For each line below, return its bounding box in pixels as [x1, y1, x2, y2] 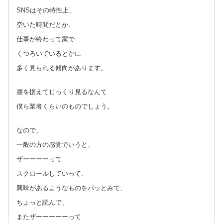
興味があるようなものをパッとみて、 [16, 184, 126, 192]
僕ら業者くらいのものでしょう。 [16, 102, 113, 110]
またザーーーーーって [16, 213, 81, 221]
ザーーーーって [16, 155, 62, 163]
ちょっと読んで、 [16, 198, 68, 206]
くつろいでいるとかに [16, 49, 81, 57]
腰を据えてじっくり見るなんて [16, 88, 107, 96]
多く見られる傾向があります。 [16, 64, 107, 72]
